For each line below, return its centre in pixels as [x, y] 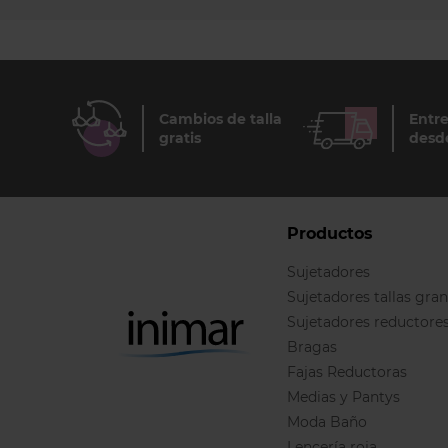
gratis [180, 137]
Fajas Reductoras [347, 372]
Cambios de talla [220, 118]
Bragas [312, 347]
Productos [330, 233]
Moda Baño [327, 422]
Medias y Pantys [343, 397]
